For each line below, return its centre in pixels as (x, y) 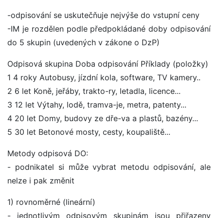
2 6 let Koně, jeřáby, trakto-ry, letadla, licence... (94, 91)
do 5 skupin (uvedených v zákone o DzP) (83, 43)
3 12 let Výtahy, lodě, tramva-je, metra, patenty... (97, 105)
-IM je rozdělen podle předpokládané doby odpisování (109, 29)
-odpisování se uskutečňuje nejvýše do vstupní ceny (103, 15)
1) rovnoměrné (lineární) (51, 202)
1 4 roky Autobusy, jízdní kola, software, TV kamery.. (104, 78)
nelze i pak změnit (41, 181)
